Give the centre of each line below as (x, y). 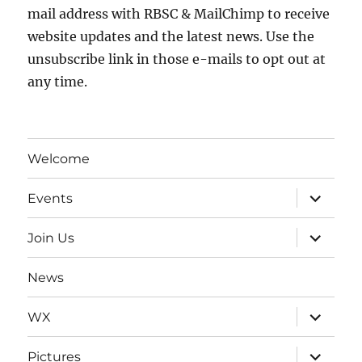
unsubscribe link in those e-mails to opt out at (177, 59)
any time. (58, 82)
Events (51, 198)
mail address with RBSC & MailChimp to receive (179, 14)
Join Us (51, 238)
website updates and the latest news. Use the (171, 37)
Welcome (59, 158)
